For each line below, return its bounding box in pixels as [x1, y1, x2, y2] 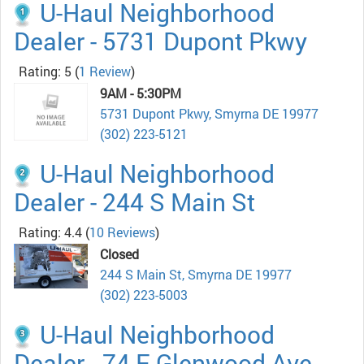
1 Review [79, 63, 131, 80]
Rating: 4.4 [19, 223, 82, 241]
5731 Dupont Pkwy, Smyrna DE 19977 [100, 105, 318, 123]
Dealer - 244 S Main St [14, 186, 255, 219]
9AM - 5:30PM [100, 84, 181, 102]
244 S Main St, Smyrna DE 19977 [100, 266, 292, 284]
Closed [100, 245, 139, 263]
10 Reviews [89, 223, 155, 241]
